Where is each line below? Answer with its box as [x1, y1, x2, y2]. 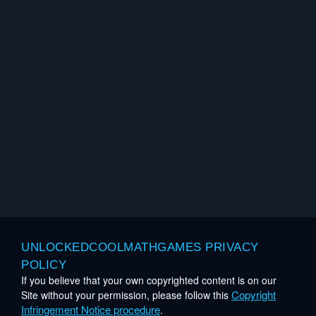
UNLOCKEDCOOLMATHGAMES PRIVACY [21, 241, 259, 255]
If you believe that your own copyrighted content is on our [21, 273, 276, 288]
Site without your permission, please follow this [21, 288, 231, 303]
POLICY [21, 258, 66, 272]
